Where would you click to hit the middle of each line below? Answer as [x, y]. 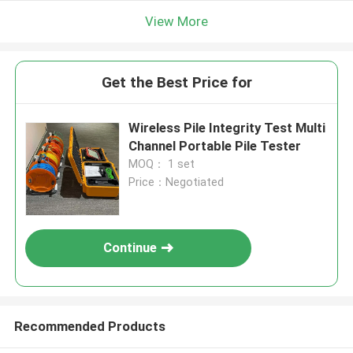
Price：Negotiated [176, 182]
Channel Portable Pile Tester [215, 146]
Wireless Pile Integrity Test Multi [227, 128]
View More [176, 21]
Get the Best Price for [176, 83]
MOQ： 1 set [162, 164]
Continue [130, 248]
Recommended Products [89, 326]
